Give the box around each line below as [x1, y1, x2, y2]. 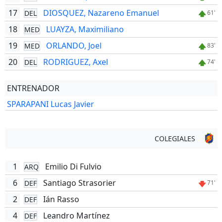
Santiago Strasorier [43, 177, 116, 188]
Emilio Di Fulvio [45, 161, 102, 172]
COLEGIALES [154, 134, 195, 143]
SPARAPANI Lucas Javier [6, 99, 94, 110]
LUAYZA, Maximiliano [46, 24, 124, 35]
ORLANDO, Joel [46, 40, 102, 51]
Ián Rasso [43, 194, 79, 205]
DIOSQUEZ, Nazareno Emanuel [43, 7, 159, 18]
